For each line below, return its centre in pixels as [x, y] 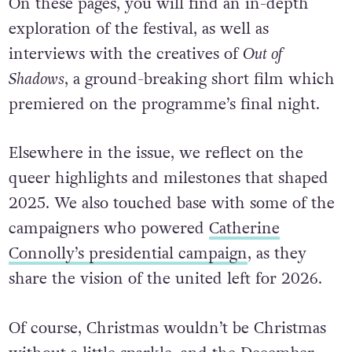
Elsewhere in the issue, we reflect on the [156, 154]
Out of [262, 54]
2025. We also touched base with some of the [171, 204]
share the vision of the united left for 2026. [165, 279]
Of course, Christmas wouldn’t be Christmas [167, 328]
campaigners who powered [108, 229]
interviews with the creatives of [125, 54]
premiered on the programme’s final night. [164, 104]
